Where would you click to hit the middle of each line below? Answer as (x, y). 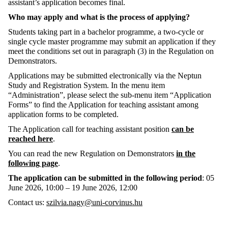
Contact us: (27, 203)
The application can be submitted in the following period (105, 178)
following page (33, 163)
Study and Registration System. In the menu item (87, 85)
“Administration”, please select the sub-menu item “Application (110, 95)
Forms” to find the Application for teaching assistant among (103, 105)
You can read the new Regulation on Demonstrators (92, 154)
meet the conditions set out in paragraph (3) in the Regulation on (111, 51)
